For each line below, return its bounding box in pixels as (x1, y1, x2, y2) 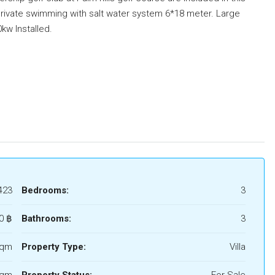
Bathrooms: (21, 213, 71, 224)
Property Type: (21, 241, 86, 252)
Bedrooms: (21, 185, 69, 196)
